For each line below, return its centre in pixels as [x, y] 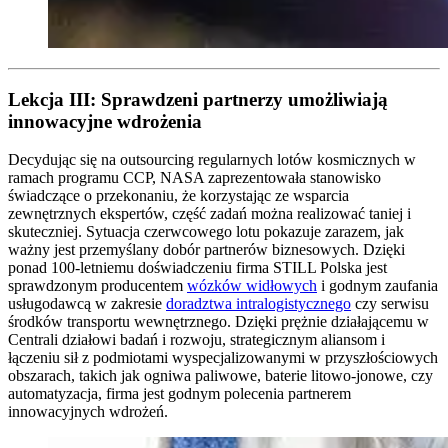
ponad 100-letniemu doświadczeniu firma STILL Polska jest [197, 268]
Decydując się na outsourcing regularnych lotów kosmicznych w [212, 160]
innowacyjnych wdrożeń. [88, 412]
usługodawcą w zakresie [87, 304]
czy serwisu [390, 304]
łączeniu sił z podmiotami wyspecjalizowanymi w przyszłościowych [223, 358]
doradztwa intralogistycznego [258, 304]
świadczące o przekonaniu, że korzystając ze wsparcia [178, 196]
